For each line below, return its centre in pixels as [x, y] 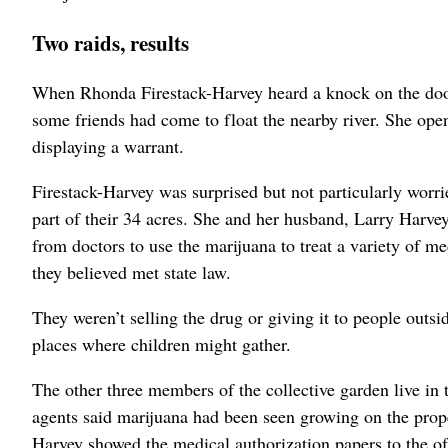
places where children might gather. [161, 343]
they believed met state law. [131, 271]
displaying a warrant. [108, 145]
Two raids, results [110, 42]
